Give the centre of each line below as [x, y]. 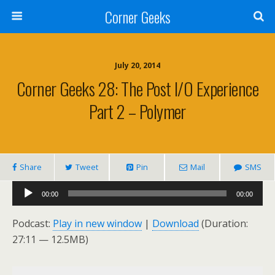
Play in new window [97, 223]
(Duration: [223, 223]
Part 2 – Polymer [137, 111]
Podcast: [33, 223]
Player [26, 204]
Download [176, 223]
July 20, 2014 [137, 65]
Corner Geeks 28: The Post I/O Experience [137, 88]
